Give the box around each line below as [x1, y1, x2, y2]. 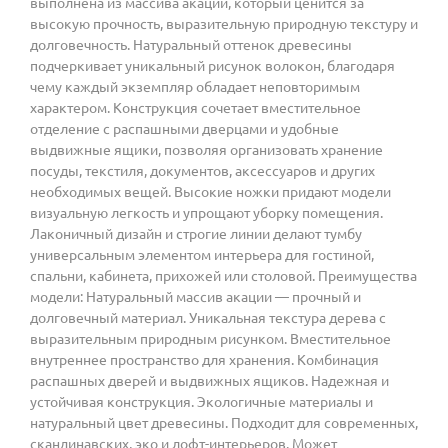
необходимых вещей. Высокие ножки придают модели [30, 183, 391, 200]
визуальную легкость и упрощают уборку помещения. [30, 204, 383, 221]
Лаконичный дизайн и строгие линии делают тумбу [30, 225, 362, 242]
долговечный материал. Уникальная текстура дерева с [30, 309, 386, 326]
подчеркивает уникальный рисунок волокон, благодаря [30, 57, 395, 74]
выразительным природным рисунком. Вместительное [30, 330, 391, 347]
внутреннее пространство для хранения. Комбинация [30, 351, 379, 368]
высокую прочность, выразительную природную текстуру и [30, 15, 418, 32]
